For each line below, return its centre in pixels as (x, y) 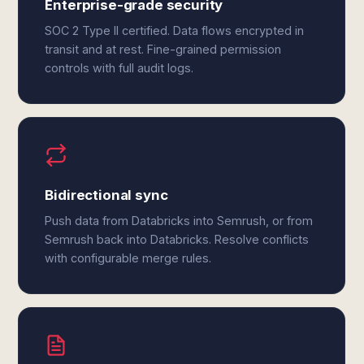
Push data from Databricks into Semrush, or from (179, 221)
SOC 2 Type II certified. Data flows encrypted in (175, 30)
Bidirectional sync (106, 195)
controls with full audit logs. (119, 68)
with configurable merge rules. (128, 258)
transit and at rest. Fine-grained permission (163, 49)
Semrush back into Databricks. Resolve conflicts (177, 239)
